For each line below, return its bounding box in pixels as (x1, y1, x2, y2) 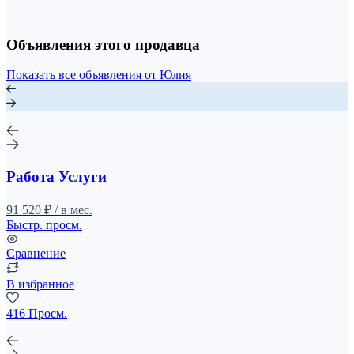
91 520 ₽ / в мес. (6, 202, 92, 217)
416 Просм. (6, 306, 67, 320)
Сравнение (6, 246, 66, 260)
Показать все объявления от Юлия (6, 68, 191, 82)
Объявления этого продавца (6, 36, 200, 53)
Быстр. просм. (6, 217, 82, 232)
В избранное (6, 277, 74, 291)
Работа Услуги (6, 168, 107, 186)
